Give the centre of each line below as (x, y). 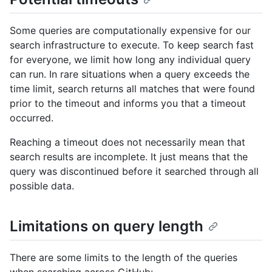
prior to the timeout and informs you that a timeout (128, 104)
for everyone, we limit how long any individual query (130, 60)
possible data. (42, 186)
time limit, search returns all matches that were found (132, 89)
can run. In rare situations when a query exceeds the (130, 74)
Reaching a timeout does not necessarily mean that (127, 142)
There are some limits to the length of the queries (124, 258)
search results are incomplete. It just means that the (129, 157)
